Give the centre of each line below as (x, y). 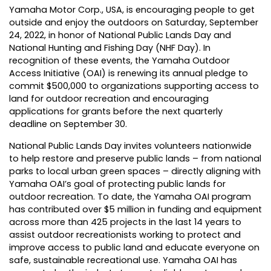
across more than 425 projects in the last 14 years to (125, 222)
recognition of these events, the (80, 60)
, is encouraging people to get (188, 9)
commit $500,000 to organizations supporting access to (134, 86)
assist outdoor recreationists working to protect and (125, 235)
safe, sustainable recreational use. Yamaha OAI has (123, 260)
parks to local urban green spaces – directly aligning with (135, 171)
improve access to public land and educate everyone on (134, 248)
